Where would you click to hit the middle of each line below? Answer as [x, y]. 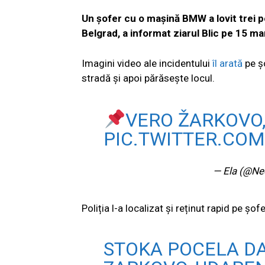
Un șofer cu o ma [121, 18]
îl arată [227, 63]
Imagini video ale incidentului [147, 63]
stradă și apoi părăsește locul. [148, 78]
